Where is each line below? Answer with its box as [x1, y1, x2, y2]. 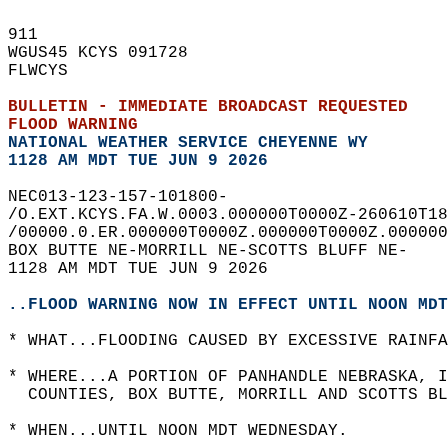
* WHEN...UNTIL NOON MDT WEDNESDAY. [8, 422, 368, 440]
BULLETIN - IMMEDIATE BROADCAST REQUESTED [8, 98, 428, 116]
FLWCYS [8, 62, 88, 80]
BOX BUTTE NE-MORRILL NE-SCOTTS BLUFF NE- [8, 242, 428, 260]
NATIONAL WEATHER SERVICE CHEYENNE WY [8, 134, 368, 152]
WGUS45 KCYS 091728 [8, 44, 208, 62]
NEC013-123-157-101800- [8, 188, 248, 206]
